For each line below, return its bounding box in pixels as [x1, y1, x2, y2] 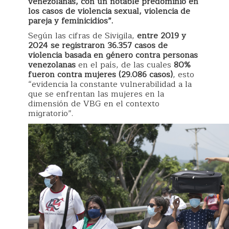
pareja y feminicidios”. [28, 14, 113, 28]
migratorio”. [28, 106, 76, 120]
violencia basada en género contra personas [28, 48, 198, 62]
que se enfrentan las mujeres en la [28, 87, 164, 101]
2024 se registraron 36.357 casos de [28, 38, 168, 52]
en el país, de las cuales [76, 58, 174, 72]
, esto [173, 67, 194, 81]
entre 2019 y [137, 29, 186, 42]
